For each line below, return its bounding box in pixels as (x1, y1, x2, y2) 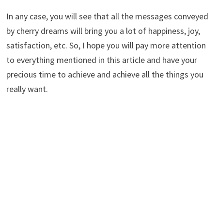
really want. (6, 83, 48, 95)
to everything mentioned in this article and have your (6, 54, 197, 66)
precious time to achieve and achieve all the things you (6, 69, 203, 80)
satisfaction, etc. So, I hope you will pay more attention (6, 40, 206, 51)
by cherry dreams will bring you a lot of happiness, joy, (6, 25, 200, 37)
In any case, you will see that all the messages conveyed (6, 11, 208, 22)
